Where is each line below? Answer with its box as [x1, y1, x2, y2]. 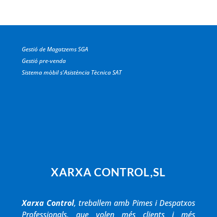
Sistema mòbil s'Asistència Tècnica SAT [21, 68, 122, 77]
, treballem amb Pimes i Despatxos [74, 197, 196, 208]
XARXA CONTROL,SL [51, 165, 166, 179]
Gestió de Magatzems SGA [21, 45, 88, 54]
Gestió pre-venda [21, 57, 66, 65]
